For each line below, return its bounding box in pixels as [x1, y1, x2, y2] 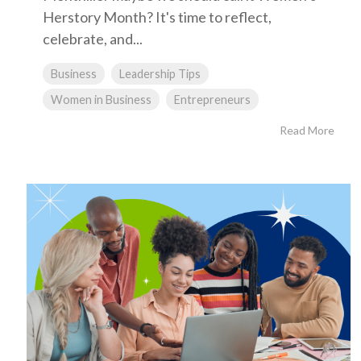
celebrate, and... [43, 30, 143, 48]
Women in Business [51, 93, 151, 106]
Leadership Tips [119, 67, 201, 81]
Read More [280, 123, 334, 138]
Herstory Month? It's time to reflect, [43, 8, 272, 26]
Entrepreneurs [174, 93, 251, 106]
